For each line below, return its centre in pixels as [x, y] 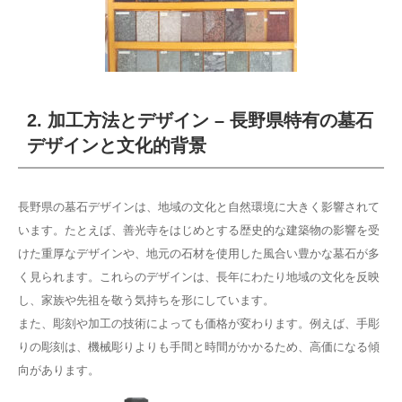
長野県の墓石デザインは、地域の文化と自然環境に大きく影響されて [199, 207]
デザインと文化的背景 [117, 145]
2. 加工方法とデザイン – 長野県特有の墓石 [200, 120]
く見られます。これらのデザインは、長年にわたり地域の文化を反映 [199, 277]
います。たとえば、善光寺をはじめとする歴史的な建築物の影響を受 [199, 230]
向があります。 [59, 370]
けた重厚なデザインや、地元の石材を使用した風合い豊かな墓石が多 [199, 253]
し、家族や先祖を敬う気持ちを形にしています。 [146, 300]
